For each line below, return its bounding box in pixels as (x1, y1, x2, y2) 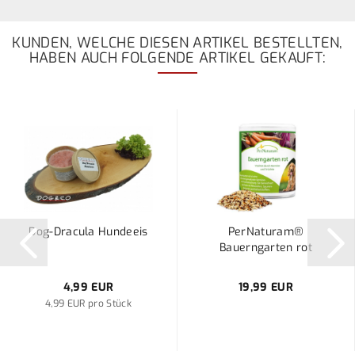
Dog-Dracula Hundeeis (29, 224, 148, 239)
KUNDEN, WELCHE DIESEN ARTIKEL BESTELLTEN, (12, 33, 343, 52)
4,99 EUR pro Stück (45, 297, 132, 310)
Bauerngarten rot (219, 240, 313, 255)
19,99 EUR (239, 280, 293, 295)
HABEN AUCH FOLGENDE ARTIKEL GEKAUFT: (29, 48, 326, 67)
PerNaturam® (227, 224, 304, 239)
